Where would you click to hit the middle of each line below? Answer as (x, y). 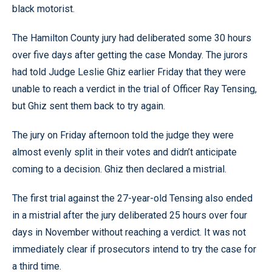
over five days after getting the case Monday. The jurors (130, 55)
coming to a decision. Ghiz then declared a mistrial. (119, 169)
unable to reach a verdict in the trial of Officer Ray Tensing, (134, 89)
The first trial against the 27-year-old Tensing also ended (132, 198)
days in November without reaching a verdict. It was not (129, 232)
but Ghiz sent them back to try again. (89, 106)
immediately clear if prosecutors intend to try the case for (134, 249)
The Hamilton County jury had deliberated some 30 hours (132, 38)
